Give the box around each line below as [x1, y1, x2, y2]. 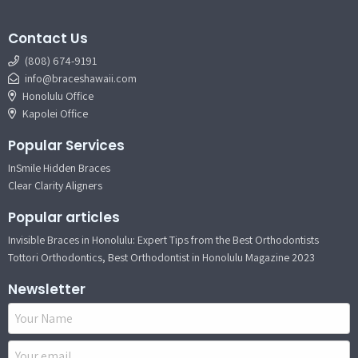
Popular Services [8, 135, 125, 155]
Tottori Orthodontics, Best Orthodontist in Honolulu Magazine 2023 [8, 249, 315, 265]
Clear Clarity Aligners [8, 177, 102, 193]
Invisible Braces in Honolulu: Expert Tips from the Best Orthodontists [8, 232, 319, 247]
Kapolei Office [20, 105, 88, 121]
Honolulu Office [20, 88, 93, 103]
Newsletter [8, 279, 86, 299]
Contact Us [8, 28, 88, 48]
